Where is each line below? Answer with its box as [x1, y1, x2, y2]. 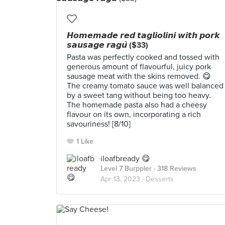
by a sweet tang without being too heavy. [67, 90, 211, 100]
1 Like [76, 137, 93, 146]
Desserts [146, 175, 174, 183]
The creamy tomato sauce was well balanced [67, 81, 223, 91]
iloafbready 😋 [100, 154, 150, 164]
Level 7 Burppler [100, 164, 152, 173]
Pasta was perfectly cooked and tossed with [67, 52, 219, 62]
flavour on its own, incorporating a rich [67, 109, 201, 120]
